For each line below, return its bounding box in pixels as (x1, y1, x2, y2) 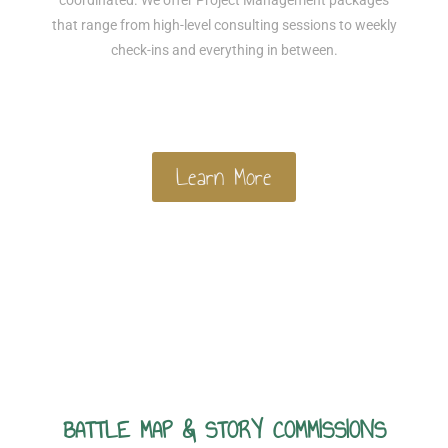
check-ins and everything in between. (110, 42, 338, 59)
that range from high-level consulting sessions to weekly (51, 17, 397, 34)
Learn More (176, 157, 272, 196)
